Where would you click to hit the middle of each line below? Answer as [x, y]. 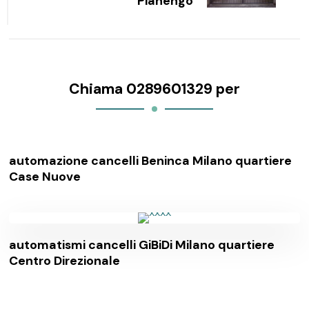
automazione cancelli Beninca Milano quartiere [151, 160]
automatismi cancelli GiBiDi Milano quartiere [142, 245]
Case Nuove [45, 176]
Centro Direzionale [65, 260]
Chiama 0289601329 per [154, 89]
